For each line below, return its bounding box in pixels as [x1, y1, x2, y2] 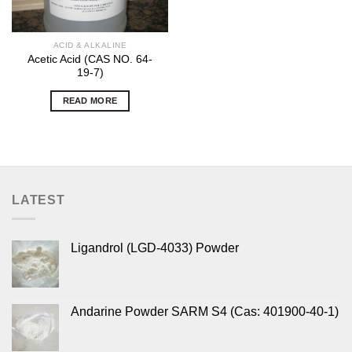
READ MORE [62, 95, 118, 105]
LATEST [12, 192, 65, 207]
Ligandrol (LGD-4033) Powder [71, 241, 239, 255]
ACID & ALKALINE [53, 40, 127, 49]
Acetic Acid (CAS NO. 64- [27, 53, 152, 65]
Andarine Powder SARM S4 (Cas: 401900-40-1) [71, 305, 339, 319]
